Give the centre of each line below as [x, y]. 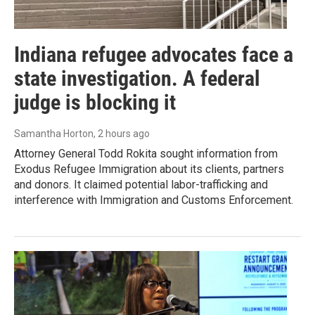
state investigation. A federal [137, 79]
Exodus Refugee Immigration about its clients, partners [149, 169]
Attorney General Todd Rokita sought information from [146, 154]
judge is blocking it [95, 103]
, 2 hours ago [122, 134]
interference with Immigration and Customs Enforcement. [154, 200]
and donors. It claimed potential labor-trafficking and [141, 185]
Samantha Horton [54, 134]
